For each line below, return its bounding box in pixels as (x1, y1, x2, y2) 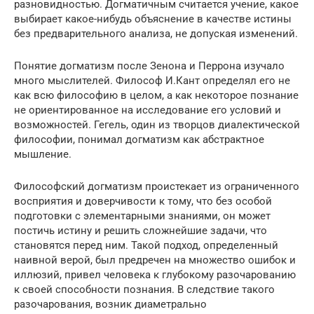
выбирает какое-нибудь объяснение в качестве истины (14, 13, 292, 26)
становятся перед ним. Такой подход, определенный (14, 239, 278, 252)
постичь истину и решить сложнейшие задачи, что (14, 224, 267, 238)
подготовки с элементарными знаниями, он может (14, 210, 271, 223)
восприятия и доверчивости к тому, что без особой (14, 195, 272, 208)
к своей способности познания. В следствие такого (14, 283, 275, 296)
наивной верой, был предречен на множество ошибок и (14, 254, 296, 267)
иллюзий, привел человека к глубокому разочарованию (14, 268, 296, 282)
